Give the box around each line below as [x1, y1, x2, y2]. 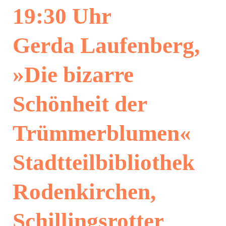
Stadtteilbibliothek [12, 150, 195, 175]
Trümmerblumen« [12, 121, 191, 146]
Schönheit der [12, 91, 147, 117]
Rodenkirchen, [12, 179, 156, 204]
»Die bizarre [12, 62, 134, 87]
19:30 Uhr [12, 4, 111, 29]
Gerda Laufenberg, [12, 33, 200, 58]
